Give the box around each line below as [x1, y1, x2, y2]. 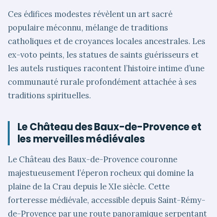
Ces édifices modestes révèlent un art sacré [8, 9, 172, 20]
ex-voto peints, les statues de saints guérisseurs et [8, 49, 199, 61]
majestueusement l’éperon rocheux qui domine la [8, 168, 194, 179]
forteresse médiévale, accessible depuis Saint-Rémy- [8, 195, 205, 206]
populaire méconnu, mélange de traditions [8, 22, 168, 33]
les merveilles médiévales [17, 132, 145, 146]
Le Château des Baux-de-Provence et [17, 120, 201, 134]
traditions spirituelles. [8, 90, 91, 101]
